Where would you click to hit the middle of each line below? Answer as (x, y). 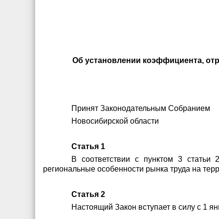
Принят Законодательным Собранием (141, 108)
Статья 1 (88, 146)
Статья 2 (88, 194)
